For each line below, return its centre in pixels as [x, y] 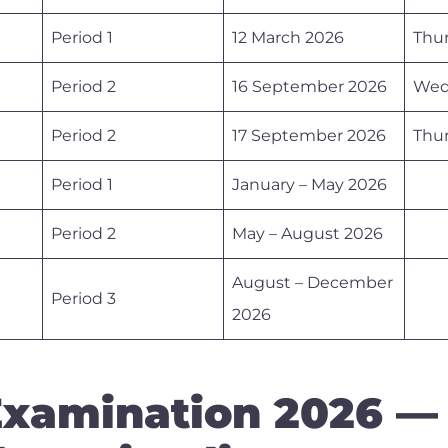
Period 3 [83, 298]
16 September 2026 [309, 86]
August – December [312, 282]
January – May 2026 [309, 184]
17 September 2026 [309, 135]
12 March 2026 [288, 37]
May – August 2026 [307, 233]
